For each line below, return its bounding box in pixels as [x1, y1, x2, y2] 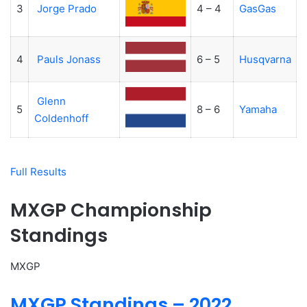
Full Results [10, 165, 66, 179]
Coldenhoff [34, 111, 88, 125]
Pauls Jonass [36, 52, 101, 66]
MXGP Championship [10, 197, 212, 223]
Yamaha [238, 102, 277, 116]
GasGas [238, 1, 276, 15]
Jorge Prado [36, 1, 97, 15]
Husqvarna [238, 52, 291, 66]
